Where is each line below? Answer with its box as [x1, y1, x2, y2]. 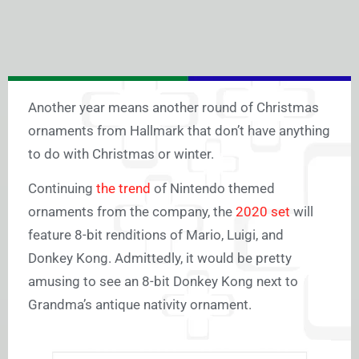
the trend [96, 180, 151, 197]
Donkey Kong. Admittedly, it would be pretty [28, 250, 292, 267]
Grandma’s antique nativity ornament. [28, 296, 252, 313]
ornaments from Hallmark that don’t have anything [28, 123, 330, 139]
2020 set [236, 204, 290, 220]
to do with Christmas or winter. [28, 146, 214, 163]
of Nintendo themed [151, 180, 275, 197]
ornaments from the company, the [28, 204, 236, 220]
